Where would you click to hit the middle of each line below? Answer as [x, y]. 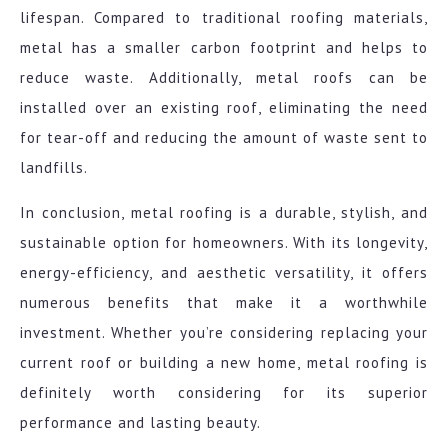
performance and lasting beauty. [140, 423]
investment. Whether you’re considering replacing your [224, 333]
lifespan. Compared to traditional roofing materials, [224, 18]
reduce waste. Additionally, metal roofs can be [224, 78]
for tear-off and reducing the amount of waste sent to [224, 138]
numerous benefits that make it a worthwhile [224, 303]
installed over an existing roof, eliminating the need [224, 108]
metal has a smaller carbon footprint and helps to [224, 48]
